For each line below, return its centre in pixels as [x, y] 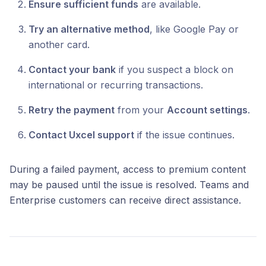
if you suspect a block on [175, 69]
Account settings [207, 110]
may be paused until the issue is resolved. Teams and [129, 185]
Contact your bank [72, 69]
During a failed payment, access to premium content [128, 169]
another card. [59, 45]
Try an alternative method [89, 29]
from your [141, 110]
